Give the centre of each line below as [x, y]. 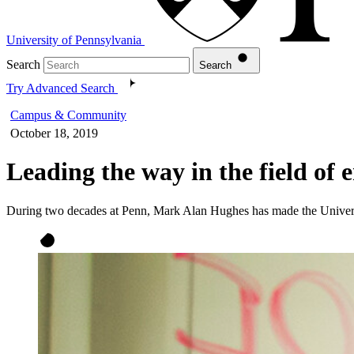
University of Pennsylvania [74, 40]
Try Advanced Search [60, 88]
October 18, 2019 [54, 133]
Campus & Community [68, 115]
